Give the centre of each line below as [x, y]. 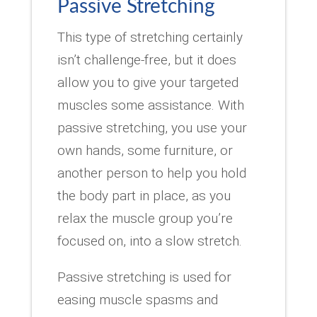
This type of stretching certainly [150, 37]
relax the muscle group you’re [145, 218]
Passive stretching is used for [144, 277]
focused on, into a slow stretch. [149, 241]
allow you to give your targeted [148, 82]
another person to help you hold [151, 173]
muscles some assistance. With [150, 105]
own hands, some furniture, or [145, 150]
